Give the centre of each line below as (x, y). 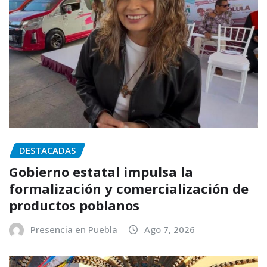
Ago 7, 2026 (170, 230)
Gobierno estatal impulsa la (101, 172)
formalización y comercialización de (129, 189)
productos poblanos (74, 205)
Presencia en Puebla (74, 230)
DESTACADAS (47, 150)
